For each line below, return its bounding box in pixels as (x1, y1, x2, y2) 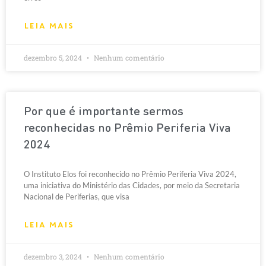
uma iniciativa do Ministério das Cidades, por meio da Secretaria (24, 180, 240, 190)
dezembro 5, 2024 (24, 53, 84, 62)
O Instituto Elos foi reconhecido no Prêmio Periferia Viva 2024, (24, 169, 236, 179)
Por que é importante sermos (24, 106, 183, 118)
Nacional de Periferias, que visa (24, 192, 129, 201)
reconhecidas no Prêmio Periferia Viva (24, 123, 231, 135)
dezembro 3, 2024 (24, 252, 84, 261)
